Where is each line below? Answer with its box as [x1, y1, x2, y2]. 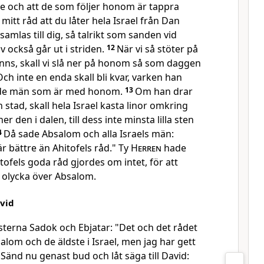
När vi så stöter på [117, 42, 198, 55]
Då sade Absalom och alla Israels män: [4, 127, 174, 140]
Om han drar [135, 85, 193, 98]
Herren [131, 141, 161, 154]
